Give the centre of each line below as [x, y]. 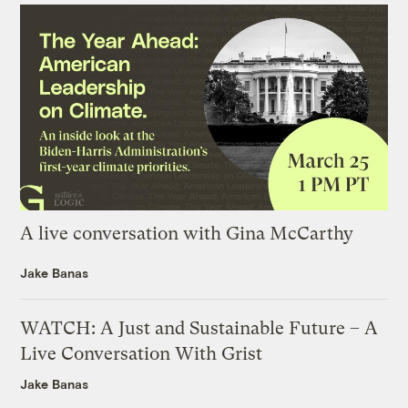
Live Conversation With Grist [142, 354]
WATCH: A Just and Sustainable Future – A [199, 329]
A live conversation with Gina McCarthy [187, 234]
